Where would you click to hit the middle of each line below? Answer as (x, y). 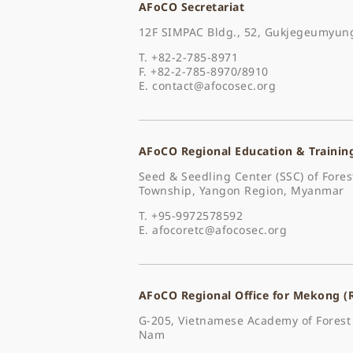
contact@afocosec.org (214, 85)
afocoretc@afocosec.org (220, 229)
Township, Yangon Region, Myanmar (241, 190)
